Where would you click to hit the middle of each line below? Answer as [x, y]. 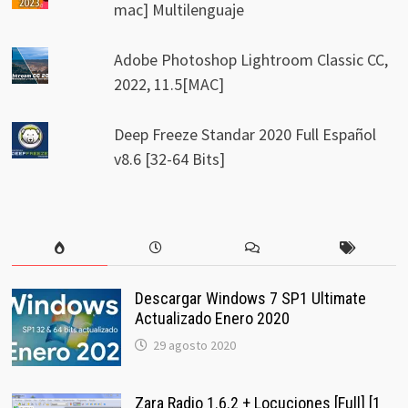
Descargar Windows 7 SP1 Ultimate [250, 299]
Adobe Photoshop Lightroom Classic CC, [251, 60]
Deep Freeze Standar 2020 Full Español [245, 135]
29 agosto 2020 [194, 346]
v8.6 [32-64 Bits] [170, 159]
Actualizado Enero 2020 [212, 319]
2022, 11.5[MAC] [169, 85]
